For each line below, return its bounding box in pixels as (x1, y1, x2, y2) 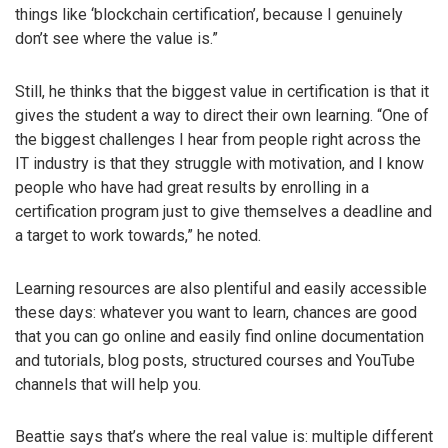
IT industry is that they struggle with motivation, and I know (15, 153, 424, 173)
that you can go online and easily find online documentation (15, 326, 424, 346)
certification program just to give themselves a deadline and (15, 201, 432, 221)
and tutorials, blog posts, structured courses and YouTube (15, 350, 415, 370)
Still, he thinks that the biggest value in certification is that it (15, 81, 429, 101)
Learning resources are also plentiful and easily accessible (15, 278, 427, 298)
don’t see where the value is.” (15, 29, 218, 48)
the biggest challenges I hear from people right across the (15, 129, 421, 149)
